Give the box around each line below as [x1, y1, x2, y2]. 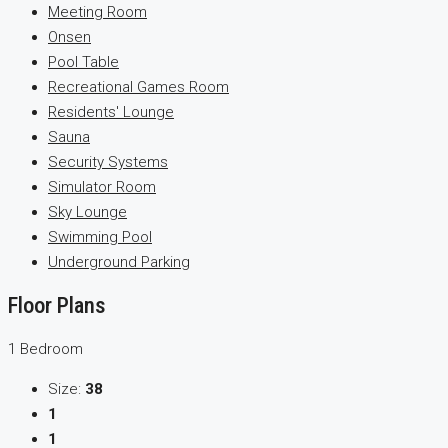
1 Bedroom [8, 340, 83, 359]
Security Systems [48, 152, 168, 171]
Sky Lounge [48, 202, 127, 221]
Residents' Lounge [48, 102, 174, 121]
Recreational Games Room [48, 77, 229, 96]
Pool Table [48, 52, 119, 71]
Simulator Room [48, 177, 156, 196]
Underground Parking [48, 252, 190, 271]
